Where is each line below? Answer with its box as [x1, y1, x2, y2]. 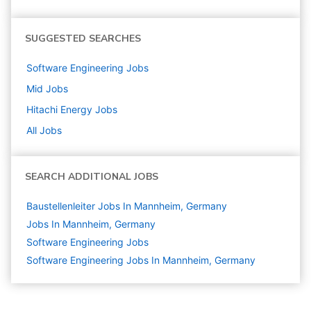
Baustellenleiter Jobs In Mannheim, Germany [26, 200, 227, 212]
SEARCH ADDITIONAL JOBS [25, 170, 158, 183]
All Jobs [26, 124, 62, 136]
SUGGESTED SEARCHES [25, 32, 141, 45]
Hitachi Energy [26, 103, 92, 115]
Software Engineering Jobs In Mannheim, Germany [26, 254, 255, 266]
